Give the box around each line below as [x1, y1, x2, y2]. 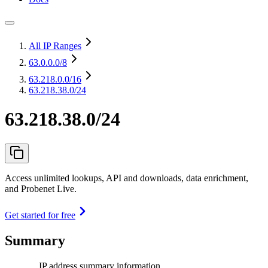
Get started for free [5, 209, 75, 220]
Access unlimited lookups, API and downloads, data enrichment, [5, 172, 248, 183]
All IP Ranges [29, 41, 81, 51]
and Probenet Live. [5, 183, 77, 194]
